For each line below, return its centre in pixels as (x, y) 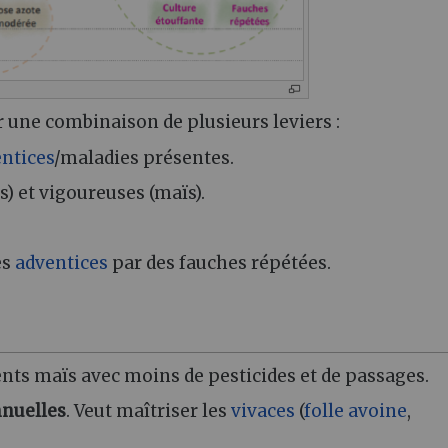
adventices (62, 262)
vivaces (263, 411)
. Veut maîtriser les (149, 411)
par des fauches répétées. (220, 262)
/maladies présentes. (144, 157)
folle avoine (356, 411)
